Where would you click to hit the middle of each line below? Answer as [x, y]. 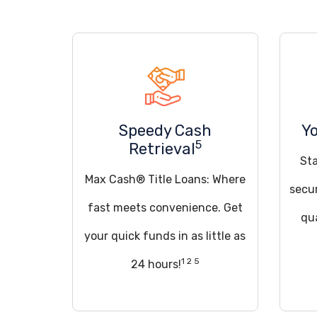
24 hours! [156, 264]
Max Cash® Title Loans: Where [165, 179]
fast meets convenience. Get [165, 208]
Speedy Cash [165, 131]
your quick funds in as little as [165, 236]
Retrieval [162, 149]
